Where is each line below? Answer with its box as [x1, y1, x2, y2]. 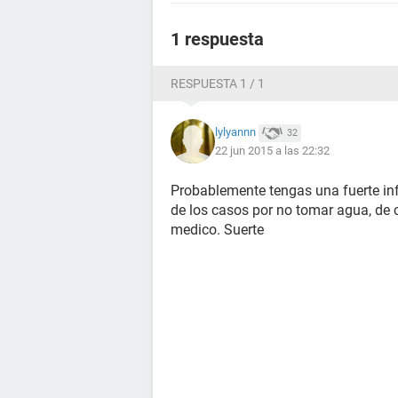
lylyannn [215, 125, 256, 139]
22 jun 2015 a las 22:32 [215, 143, 330, 157]
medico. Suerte [171, 221, 264, 238]
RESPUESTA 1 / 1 [171, 76, 265, 91]
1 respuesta [171, 28, 264, 50]
